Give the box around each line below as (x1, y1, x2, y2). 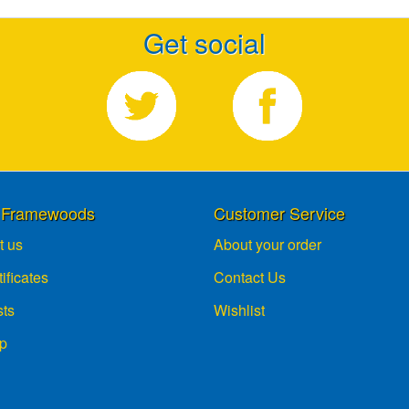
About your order (214, 234, 321, 256)
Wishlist (214, 299, 265, 321)
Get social (143, 22, 266, 62)
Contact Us (214, 267, 286, 288)
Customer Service (214, 200, 345, 225)
